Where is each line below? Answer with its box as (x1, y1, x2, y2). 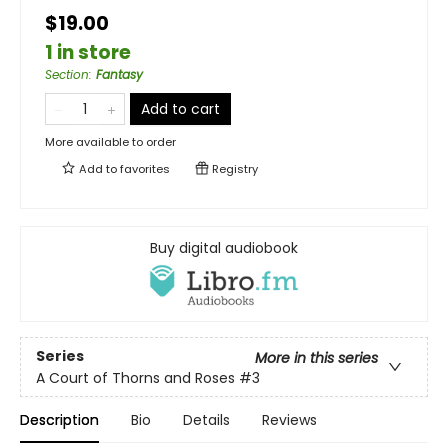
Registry (209, 161, 258, 177)
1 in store (45, 39, 131, 66)
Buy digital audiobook (150, 238, 298, 258)
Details (183, 410, 230, 431)
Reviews (262, 410, 317, 431)
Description (20, 410, 99, 431)
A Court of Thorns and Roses (36, 367, 235, 388)
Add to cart (141, 99, 220, 119)
